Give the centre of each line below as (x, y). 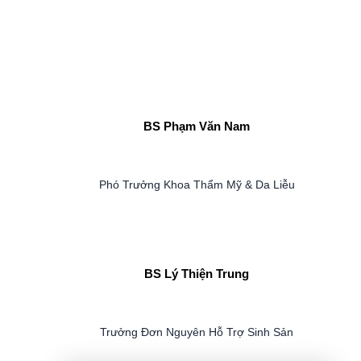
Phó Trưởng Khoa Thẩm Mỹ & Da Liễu (197, 184)
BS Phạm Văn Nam (197, 126)
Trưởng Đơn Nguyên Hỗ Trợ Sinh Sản (197, 332)
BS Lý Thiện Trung (197, 273)
